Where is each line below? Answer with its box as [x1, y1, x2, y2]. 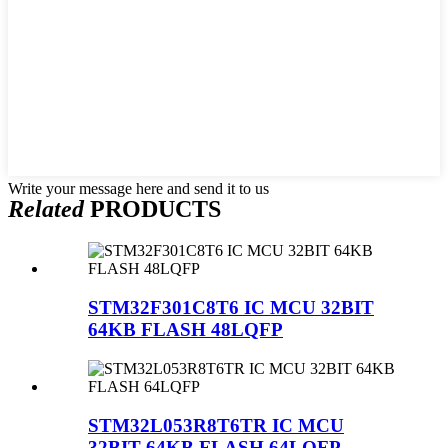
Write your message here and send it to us [8, 179, 269, 197]
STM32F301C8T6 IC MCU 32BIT [88, 297, 374, 319]
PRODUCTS [84, 195, 221, 222]
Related [8, 195, 84, 222]
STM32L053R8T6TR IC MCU [88, 414, 344, 436]
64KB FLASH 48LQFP [88, 319, 283, 341]
